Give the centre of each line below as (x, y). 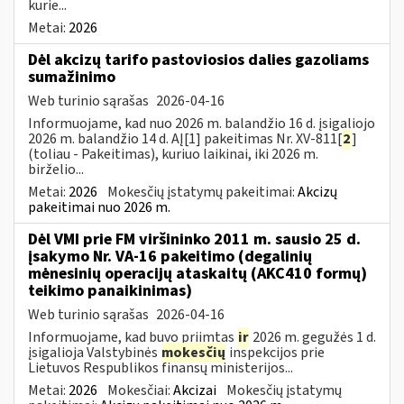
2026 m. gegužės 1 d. (313, 337)
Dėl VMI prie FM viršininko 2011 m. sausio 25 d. (194, 239)
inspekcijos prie (275, 352)
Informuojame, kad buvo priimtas (133, 337)
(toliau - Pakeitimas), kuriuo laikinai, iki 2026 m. (173, 154)
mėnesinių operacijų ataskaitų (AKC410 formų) (197, 273)
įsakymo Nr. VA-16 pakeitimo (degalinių (170, 256)
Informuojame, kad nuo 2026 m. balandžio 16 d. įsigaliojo (202, 123)
